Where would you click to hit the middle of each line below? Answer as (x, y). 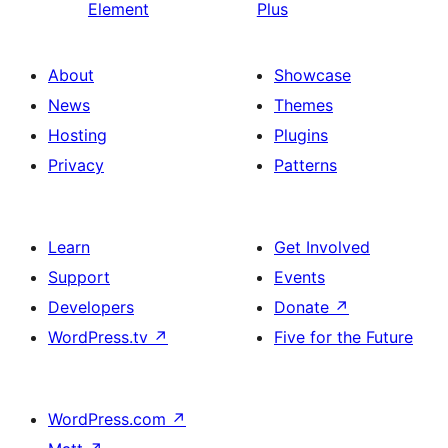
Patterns (305, 165)
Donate (304, 307)
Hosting (77, 135)
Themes (303, 105)
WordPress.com (109, 419)
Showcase (312, 75)
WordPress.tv (100, 337)
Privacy (76, 165)
